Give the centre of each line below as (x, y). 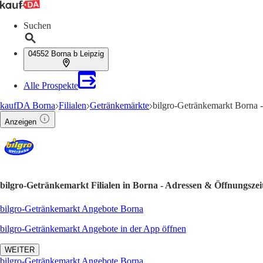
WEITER (20, 249)
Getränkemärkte (119, 105)
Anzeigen (21, 122)
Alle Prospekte (51, 85)
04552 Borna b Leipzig (66, 54)
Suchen (37, 26)
